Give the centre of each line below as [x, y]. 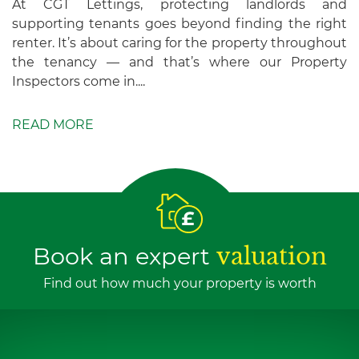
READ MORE [53, 124]
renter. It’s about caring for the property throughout [179, 42]
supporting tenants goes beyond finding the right [179, 23]
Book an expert [124, 256]
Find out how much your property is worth [179, 284]
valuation [271, 257]
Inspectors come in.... [79, 81]
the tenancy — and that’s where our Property [179, 62]
